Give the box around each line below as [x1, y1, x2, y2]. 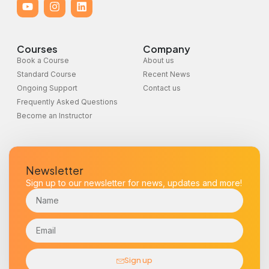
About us [143, 55, 174, 65]
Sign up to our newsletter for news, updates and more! [26, 177, 242, 188]
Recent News [143, 69, 190, 79]
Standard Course [17, 69, 76, 79]
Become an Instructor [17, 110, 92, 120]
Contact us [143, 83, 181, 92]
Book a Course [17, 55, 69, 65]
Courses [17, 42, 58, 55]
